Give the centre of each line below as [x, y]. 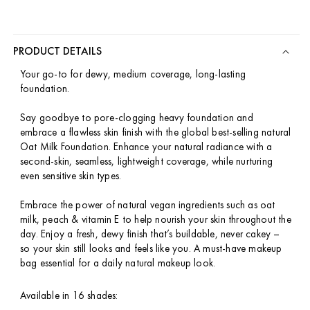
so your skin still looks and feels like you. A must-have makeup [151, 249]
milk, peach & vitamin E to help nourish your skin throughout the [156, 220]
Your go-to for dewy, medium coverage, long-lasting [133, 74]
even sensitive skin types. [71, 176]
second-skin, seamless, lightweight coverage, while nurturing [147, 162]
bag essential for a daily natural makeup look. [118, 263]
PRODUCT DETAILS [57, 51]
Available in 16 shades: [69, 296]
